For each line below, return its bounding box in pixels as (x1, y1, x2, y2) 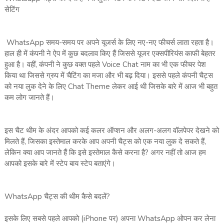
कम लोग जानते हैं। (4, 92, 54, 103)
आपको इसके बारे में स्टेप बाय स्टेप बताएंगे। (4, 158, 115, 169)
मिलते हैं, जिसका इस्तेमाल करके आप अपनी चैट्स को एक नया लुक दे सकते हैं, (4, 136, 206, 147)
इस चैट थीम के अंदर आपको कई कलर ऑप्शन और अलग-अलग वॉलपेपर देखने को (4, 125, 219, 136)
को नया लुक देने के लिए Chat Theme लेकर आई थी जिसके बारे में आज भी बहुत (4, 81, 217, 92)
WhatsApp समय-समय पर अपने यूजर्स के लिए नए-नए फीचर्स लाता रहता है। (4, 37, 214, 48)
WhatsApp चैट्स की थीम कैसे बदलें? (4, 191, 110, 202)
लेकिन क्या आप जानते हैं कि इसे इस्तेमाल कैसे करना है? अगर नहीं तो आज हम (4, 147, 206, 158)
